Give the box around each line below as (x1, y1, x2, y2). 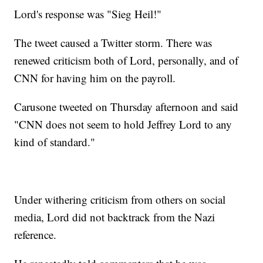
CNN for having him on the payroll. (14, 70, 176, 86)
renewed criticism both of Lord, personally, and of (14, 53, 239, 68)
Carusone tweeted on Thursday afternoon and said (14, 99, 239, 114)
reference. (14, 227, 57, 242)
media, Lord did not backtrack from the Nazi (14, 210, 215, 225)
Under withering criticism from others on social (14, 192, 226, 207)
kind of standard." (14, 134, 96, 150)
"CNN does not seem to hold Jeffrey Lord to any (14, 117, 232, 132)
